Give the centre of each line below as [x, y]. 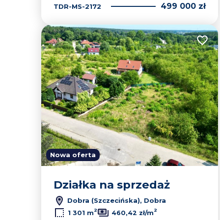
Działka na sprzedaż [112, 185]
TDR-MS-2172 [77, 6]
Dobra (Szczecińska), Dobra [116, 200]
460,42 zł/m [133, 213]
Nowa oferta [73, 155]
